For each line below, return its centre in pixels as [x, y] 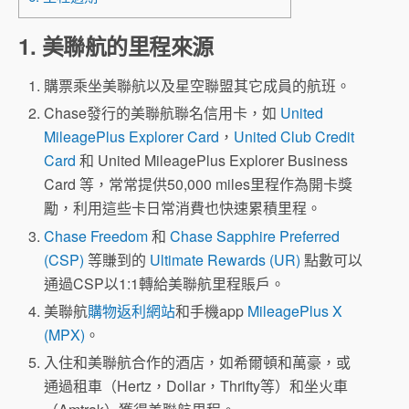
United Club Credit [294, 137]
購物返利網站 [132, 310]
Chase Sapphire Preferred [255, 236]
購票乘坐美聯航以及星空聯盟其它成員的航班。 [198, 86]
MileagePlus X [295, 310]
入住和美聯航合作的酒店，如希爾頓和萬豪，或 [198, 362]
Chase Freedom [96, 236]
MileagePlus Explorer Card [132, 137]
